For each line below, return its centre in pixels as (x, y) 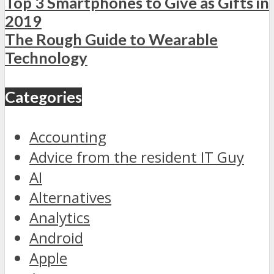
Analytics (60, 218)
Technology (46, 58)
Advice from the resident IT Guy (137, 157)
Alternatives (70, 198)
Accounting (68, 137)
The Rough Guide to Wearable (111, 39)
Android (56, 238)
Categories (43, 97)
